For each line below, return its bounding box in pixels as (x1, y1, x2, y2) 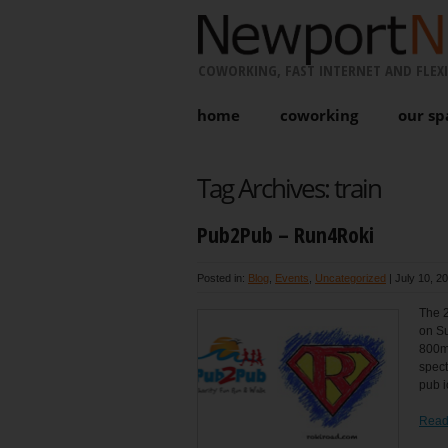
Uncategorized (315, 271, 386, 284)
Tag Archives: (197, 170, 334, 206)
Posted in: (197, 271, 248, 284)
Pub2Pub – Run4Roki (197, 219, 374, 249)
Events (275, 271, 309, 284)
